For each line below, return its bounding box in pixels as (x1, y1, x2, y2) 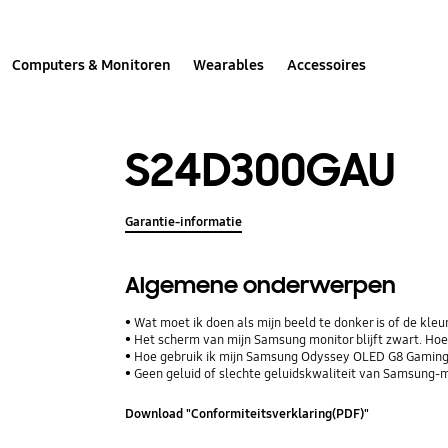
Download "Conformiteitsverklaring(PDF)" (125, 406, 370, 423)
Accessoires (286, 55, 366, 74)
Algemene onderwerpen (125, 270, 397, 300)
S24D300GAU (125, 140, 396, 200)
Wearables (193, 55, 265, 74)
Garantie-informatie (125, 213, 243, 230)
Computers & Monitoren (12, 55, 172, 74)
